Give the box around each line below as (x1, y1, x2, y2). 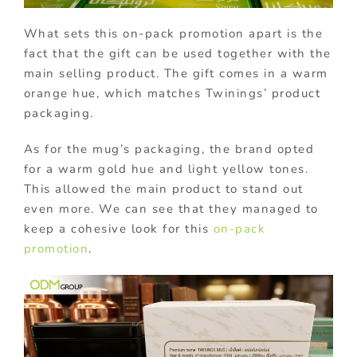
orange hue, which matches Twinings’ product (23, 84, 321, 101)
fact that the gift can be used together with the (23, 45, 331, 61)
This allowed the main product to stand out (23, 180, 304, 197)
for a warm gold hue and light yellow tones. (23, 160, 309, 177)
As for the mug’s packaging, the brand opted (23, 140, 315, 157)
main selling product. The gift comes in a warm (23, 65, 328, 81)
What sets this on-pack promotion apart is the (23, 25, 324, 41)
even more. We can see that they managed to (23, 200, 319, 217)
